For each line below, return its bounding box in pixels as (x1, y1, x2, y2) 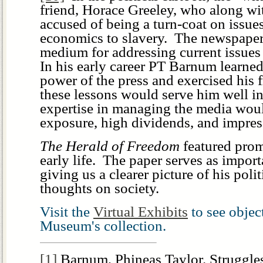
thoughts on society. (40, 180, 159, 196)
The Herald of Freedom (40, 137, 180, 154)
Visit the (40, 203, 93, 220)
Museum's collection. (40, 217, 166, 234)
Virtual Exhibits (93, 203, 188, 220)
